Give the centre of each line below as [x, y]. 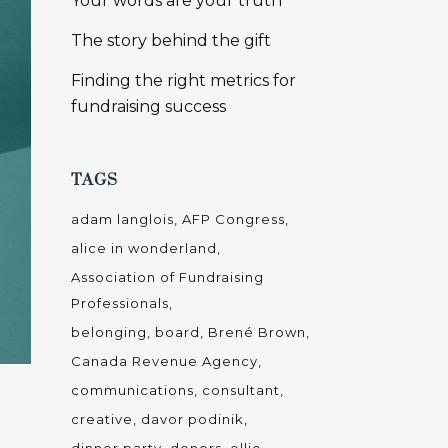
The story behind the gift [171, 40]
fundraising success [148, 106]
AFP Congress [233, 219]
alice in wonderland [144, 248]
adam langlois [122, 219]
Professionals [120, 303]
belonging [109, 332]
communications [132, 390]
